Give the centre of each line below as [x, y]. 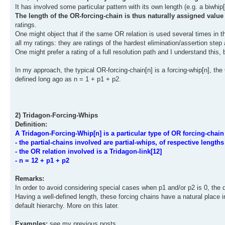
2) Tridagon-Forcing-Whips [57, 116]
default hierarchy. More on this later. [67, 206]
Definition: [31, 125]
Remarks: [30, 179]
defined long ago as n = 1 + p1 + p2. [68, 79]
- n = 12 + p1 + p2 [42, 161]
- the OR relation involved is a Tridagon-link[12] [88, 152]
